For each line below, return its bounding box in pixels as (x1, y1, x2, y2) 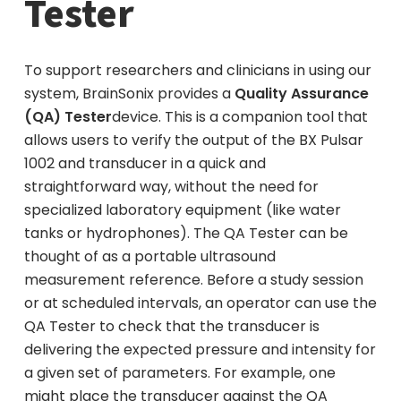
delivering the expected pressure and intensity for (23, 338, 376, 360)
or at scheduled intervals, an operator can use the (23, 292, 377, 313)
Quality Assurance (234, 82, 369, 104)
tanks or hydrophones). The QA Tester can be (23, 222, 348, 243)
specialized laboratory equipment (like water (23, 199, 341, 220)
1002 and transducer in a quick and (23, 152, 266, 174)
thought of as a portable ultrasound (23, 245, 276, 267)
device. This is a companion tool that (111, 106, 368, 127)
